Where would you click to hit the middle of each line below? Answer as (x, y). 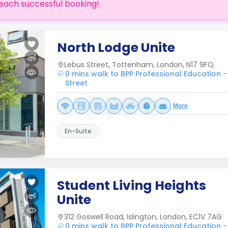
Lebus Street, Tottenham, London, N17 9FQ (139, 65)
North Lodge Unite (116, 48)
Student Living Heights (132, 186)
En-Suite (78, 131)
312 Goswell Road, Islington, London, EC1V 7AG (143, 217)
